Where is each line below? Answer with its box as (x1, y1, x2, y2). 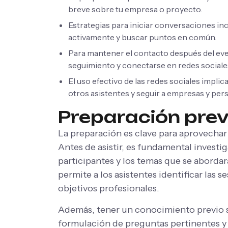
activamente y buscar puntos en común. (68, 32, 216, 42)
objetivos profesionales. (58, 182, 159, 194)
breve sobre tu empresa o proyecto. (68, 4, 202, 14)
